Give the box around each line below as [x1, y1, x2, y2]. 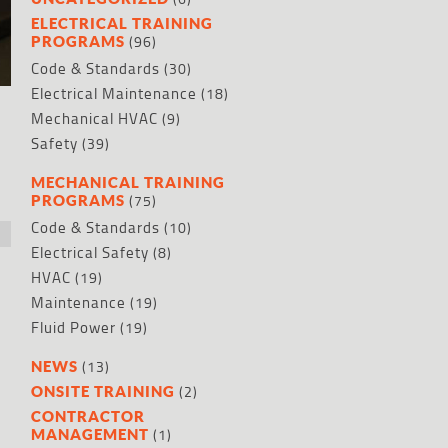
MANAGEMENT [31, 425, 149, 444]
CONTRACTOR [31, 407, 145, 426]
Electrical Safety [31, 241, 149, 265]
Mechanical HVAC [31, 107, 158, 131]
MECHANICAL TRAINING [31, 173, 225, 192]
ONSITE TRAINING [31, 382, 175, 401]
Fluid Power [31, 316, 116, 340]
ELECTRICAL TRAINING [31, 14, 213, 33]
